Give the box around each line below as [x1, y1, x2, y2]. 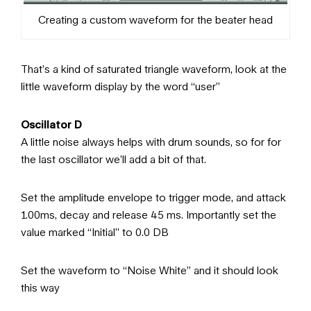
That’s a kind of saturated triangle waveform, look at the [21, 62, 287, 75]
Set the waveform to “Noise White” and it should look [21, 263, 278, 276]
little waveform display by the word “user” [21, 79, 220, 92]
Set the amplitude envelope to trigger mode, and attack [21, 190, 286, 203]
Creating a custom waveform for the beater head [38, 12, 273, 26]
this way [21, 280, 60, 294]
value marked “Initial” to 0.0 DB [21, 225, 169, 238]
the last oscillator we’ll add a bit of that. [21, 152, 206, 165]
